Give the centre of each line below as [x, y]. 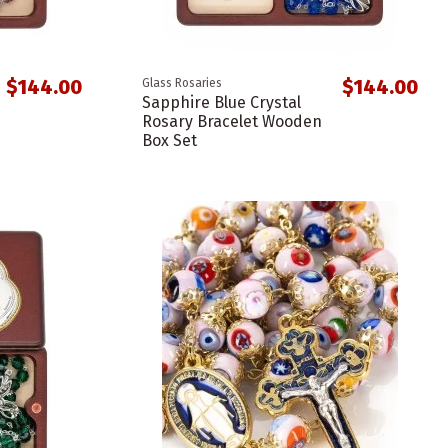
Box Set [169, 141]
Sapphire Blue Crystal [221, 103]
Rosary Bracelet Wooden [231, 122]
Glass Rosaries [181, 83]
